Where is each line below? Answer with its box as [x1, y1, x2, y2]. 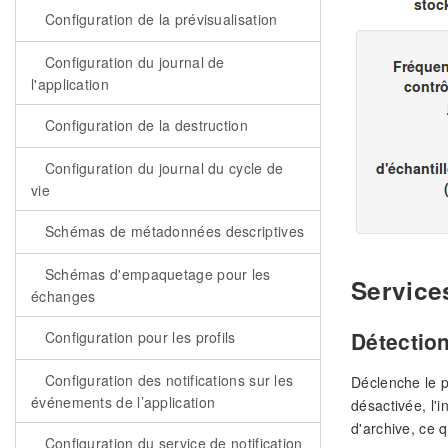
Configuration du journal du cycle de [40, 158, 284, 178]
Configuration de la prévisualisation [40, 9, 278, 29]
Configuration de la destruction [40, 115, 248, 135]
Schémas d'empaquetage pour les [40, 264, 271, 284]
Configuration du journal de [40, 52, 225, 72]
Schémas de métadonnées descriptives [40, 221, 305, 241]
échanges [31, 286, 96, 306]
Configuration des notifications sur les [40, 370, 294, 390]
